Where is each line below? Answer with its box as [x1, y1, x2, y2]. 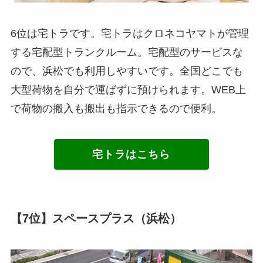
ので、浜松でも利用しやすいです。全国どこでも [10, 65, 243, 77]
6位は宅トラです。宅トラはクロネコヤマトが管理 [10, 27, 249, 39]
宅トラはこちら [92, 149, 171, 161]
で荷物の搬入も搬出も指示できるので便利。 [10, 102, 222, 114]
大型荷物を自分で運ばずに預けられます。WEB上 [10, 83, 246, 96]
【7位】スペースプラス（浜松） [10, 211, 181, 225]
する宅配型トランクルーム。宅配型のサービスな [10, 46, 243, 58]
